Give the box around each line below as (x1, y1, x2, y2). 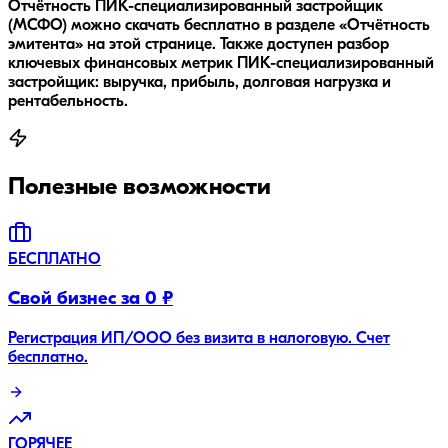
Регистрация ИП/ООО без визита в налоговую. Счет (8, 330, 390, 347)
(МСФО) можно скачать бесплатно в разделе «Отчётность (8, 17, 430, 34)
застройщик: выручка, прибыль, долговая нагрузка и (8, 74, 391, 91)
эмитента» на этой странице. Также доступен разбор (8, 36, 389, 53)
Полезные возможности (8, 175, 271, 200)
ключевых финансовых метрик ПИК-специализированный (8, 55, 434, 72)
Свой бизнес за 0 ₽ (8, 290, 173, 310)
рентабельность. (8, 93, 128, 110)
